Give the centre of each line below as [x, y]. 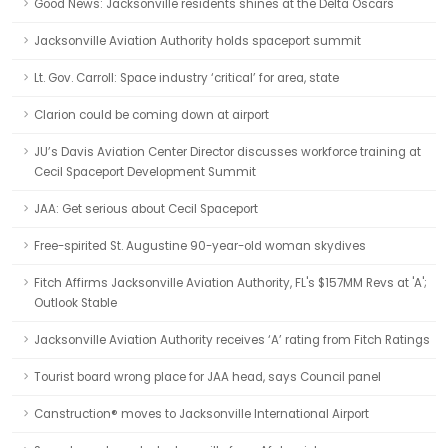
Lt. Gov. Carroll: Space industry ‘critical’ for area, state [186, 78]
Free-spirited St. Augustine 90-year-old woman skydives [200, 246]
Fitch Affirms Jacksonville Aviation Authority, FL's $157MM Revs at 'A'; [230, 283]
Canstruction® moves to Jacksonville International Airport [201, 414]
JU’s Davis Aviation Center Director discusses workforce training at [227, 152]
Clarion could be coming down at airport [151, 115]
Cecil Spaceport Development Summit [145, 172]
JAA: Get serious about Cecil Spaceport [146, 209]
